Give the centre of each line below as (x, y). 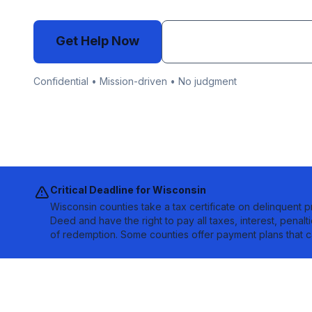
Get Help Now (97, 41)
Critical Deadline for (101, 190)
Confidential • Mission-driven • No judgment (135, 81)
